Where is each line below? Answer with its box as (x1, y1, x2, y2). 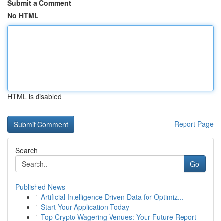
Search (15, 146, 37, 155)
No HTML (7, 10, 38, 20)
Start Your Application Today (41, 202, 129, 212)
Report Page (174, 119, 214, 129)
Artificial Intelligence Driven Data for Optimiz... (41, 192, 184, 202)
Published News (15, 182, 65, 192)
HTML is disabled (7, 91, 62, 101)
